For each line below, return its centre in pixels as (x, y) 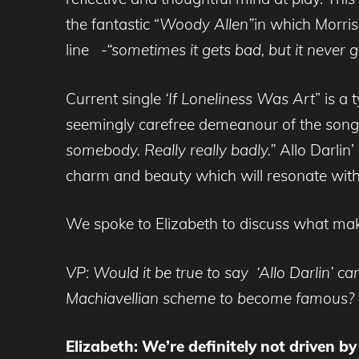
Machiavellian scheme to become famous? (210, 298)
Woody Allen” (207, 24)
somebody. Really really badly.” (173, 149)
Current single (115, 98)
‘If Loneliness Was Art (240, 98)
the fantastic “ (113, 24)
